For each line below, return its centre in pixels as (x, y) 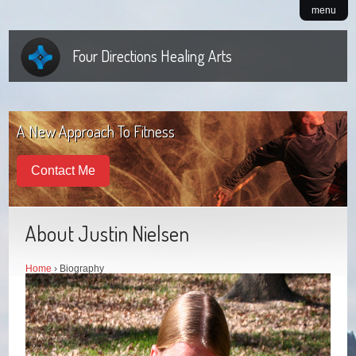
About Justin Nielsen (108, 234)
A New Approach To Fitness (96, 131)
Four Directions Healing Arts (153, 56)
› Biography (78, 269)
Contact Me (64, 170)
